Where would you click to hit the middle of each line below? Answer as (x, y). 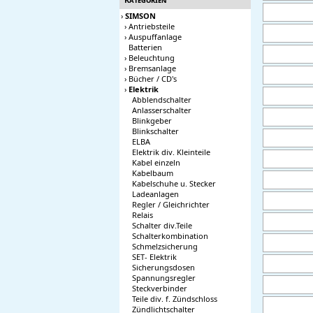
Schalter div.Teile (162, 225)
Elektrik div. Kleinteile (171, 152)
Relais (143, 215)
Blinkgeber (152, 121)
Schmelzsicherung (165, 246)
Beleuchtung (152, 58)
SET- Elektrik (154, 257)
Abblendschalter (162, 100)
